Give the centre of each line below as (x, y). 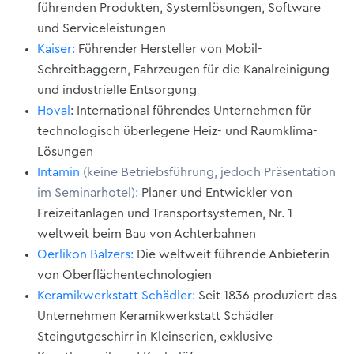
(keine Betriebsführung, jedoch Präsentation (209, 172)
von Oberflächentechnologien (124, 275)
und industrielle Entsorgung (117, 90)
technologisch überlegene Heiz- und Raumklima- (177, 131)
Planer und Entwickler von (215, 192)
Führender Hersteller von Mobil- (169, 49)
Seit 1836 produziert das (266, 295)
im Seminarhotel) (86, 192)
